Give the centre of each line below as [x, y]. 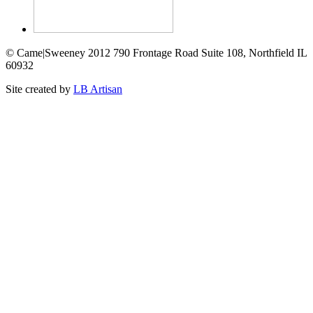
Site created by [39, 89]
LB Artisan [98, 89]
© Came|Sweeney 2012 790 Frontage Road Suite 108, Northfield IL [156, 53]
